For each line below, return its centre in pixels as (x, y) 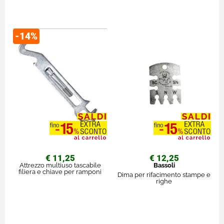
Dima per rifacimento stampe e (164, 174)
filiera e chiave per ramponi (60, 171)
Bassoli (164, 165)
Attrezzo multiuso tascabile (60, 165)
